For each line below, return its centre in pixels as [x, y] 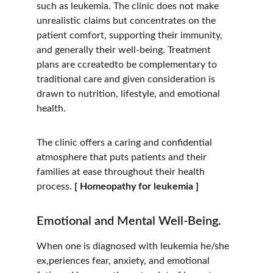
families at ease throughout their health [122, 172]
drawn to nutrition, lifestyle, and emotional [129, 94]
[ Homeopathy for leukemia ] [136, 186]
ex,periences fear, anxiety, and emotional [124, 261]
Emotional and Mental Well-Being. [129, 221]
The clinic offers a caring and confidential [126, 143]
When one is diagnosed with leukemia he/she [134, 246]
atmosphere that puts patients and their [123, 157]
